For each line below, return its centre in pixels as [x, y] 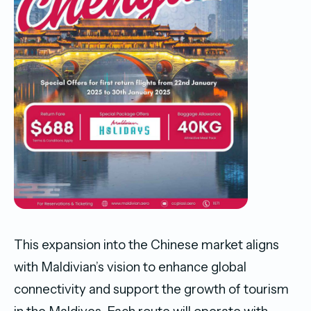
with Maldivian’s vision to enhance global [130, 267]
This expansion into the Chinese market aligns [146, 244]
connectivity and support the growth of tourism [151, 289]
